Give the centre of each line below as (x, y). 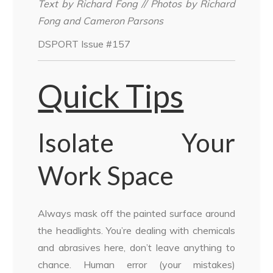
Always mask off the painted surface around (136, 214)
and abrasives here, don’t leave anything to (136, 248)
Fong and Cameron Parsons (101, 21)
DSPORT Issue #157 (84, 44)
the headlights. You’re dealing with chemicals (136, 231)
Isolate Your (136, 143)
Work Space (106, 176)
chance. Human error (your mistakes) (136, 265)
